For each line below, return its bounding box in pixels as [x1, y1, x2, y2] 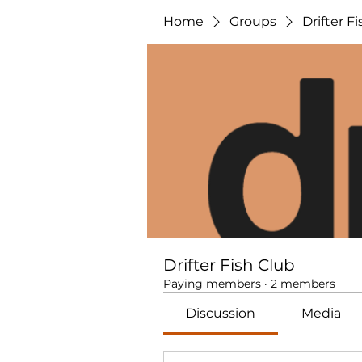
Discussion [186, 305, 256, 321]
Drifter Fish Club [163, 255, 295, 275]
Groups [229, 14, 276, 29]
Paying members [163, 276, 261, 291]
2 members [271, 276, 335, 291]
